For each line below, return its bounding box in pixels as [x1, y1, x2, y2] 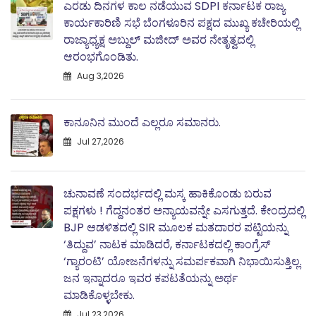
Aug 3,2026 [75, 69, 124, 82]
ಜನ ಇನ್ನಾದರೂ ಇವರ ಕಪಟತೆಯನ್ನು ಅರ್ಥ [63, 269, 238, 286]
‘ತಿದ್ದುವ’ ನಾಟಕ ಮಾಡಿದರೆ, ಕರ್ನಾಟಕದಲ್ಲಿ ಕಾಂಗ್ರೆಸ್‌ [63, 236, 270, 253]
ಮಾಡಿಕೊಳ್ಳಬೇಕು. [63, 286, 135, 303]
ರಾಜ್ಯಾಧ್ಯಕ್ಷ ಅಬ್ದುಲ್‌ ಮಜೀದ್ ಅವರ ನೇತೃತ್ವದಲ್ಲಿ [63, 31, 254, 48]
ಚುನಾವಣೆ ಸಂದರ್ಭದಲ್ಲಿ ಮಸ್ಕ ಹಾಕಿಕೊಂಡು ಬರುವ [63, 185, 272, 202]
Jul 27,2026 [75, 135, 124, 147]
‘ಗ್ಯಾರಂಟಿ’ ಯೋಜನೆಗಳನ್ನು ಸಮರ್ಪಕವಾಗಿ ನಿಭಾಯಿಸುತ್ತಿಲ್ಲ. [63, 253, 302, 269]
